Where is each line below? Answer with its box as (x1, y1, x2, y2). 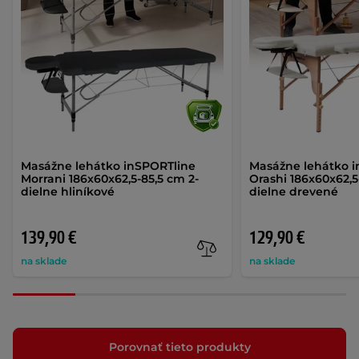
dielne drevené (249, 184, 339, 199)
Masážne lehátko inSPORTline (21, 158, 196, 173)
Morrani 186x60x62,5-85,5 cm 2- (21, 171, 199, 186)
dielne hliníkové (21, 184, 115, 199)
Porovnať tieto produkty (108, 340, 251, 355)
